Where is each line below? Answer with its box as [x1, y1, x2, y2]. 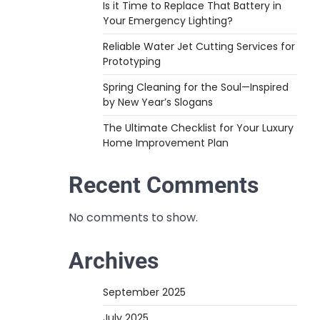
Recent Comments [69, 171, 259, 199]
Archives [69, 247, 159, 274]
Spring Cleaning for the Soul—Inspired [103, 80, 289, 94]
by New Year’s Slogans [103, 95, 213, 109]
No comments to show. [69, 209, 198, 226]
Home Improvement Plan [103, 136, 229, 150]
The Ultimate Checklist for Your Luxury [103, 121, 294, 135]
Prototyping [103, 54, 161, 69]
